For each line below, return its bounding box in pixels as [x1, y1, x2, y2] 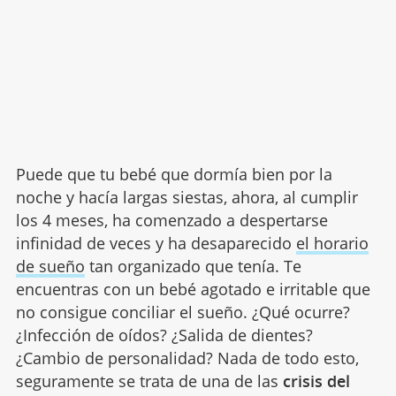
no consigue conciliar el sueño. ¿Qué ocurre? [15, 301, 350, 323]
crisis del [282, 370, 350, 392]
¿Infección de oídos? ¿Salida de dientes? [15, 324, 313, 346]
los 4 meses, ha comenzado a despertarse [15, 209, 328, 231]
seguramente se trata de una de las [15, 370, 283, 392]
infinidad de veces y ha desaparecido [15, 232, 296, 254]
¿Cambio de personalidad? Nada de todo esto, [15, 347, 359, 369]
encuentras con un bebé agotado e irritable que [15, 278, 370, 300]
